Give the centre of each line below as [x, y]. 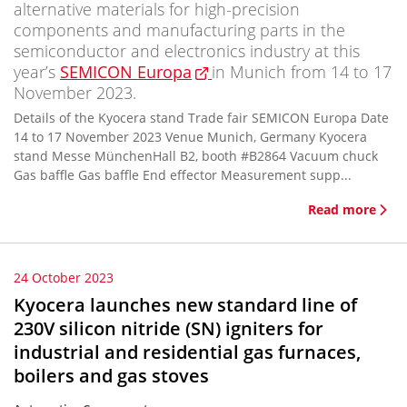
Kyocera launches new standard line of [185, 305]
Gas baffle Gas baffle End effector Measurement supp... [247, 175]
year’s [37, 72]
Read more [342, 209]
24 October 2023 [64, 278]
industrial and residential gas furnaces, [187, 352]
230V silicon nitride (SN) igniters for [169, 328]
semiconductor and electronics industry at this [187, 51]
